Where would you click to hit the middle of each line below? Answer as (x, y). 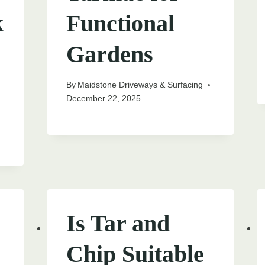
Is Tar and (118, 224)
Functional (120, 23)
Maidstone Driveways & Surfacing (140, 85)
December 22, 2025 (103, 98)
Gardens (109, 54)
